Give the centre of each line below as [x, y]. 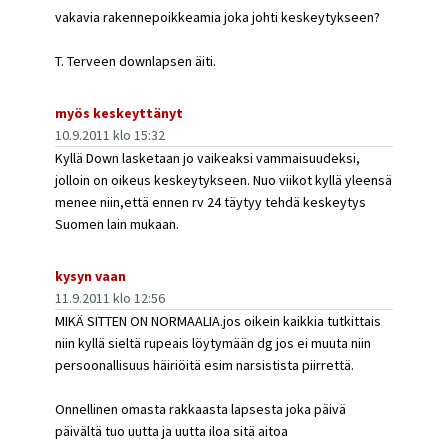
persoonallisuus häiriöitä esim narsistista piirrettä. [204, 365]
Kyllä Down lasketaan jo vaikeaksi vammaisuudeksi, [207, 158]
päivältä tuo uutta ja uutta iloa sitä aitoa [171, 431]
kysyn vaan [90, 276]
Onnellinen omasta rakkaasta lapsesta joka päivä [200, 409]
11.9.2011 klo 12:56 [110, 298]
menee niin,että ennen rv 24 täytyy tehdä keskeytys [210, 202]
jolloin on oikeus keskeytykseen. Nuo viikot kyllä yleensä [223, 180]
